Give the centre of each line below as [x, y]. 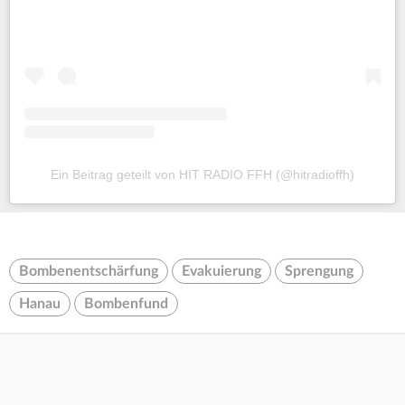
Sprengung [319, 271]
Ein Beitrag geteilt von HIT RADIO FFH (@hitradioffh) [202, 174]
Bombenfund [126, 303]
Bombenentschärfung [89, 271]
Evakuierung [221, 271]
